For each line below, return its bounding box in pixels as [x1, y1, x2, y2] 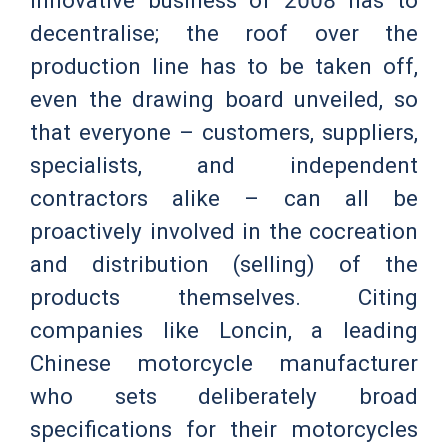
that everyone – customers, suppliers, [30, 119, 418, 146]
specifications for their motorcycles [30, 416, 418, 443]
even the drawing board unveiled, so [30, 86, 418, 113]
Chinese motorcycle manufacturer [30, 350, 418, 377]
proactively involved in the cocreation [30, 218, 418, 245]
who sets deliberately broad [30, 383, 418, 410]
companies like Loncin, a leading [30, 317, 418, 344]
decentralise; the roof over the [30, 20, 418, 47]
